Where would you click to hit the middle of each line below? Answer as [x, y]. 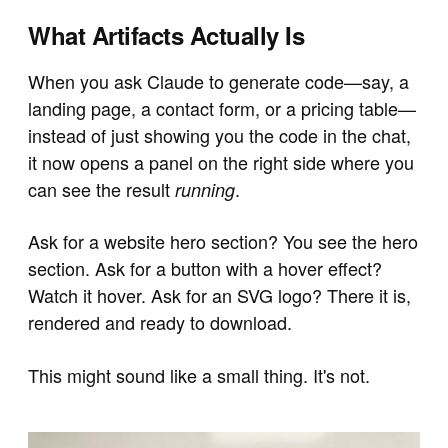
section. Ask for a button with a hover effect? [205, 268]
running [205, 190]
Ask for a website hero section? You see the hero [223, 241]
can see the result [101, 189]
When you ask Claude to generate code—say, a [218, 81]
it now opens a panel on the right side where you [221, 162]
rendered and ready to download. [160, 322]
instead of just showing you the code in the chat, [219, 135]
